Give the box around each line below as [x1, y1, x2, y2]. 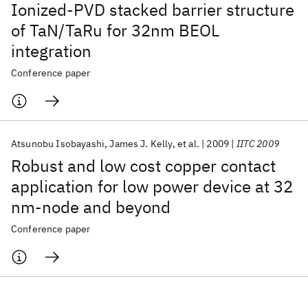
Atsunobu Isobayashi [11, 137, 105, 150]
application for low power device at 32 [11, 175, 293, 197]
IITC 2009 [236, 137, 279, 150]
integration [11, 40, 91, 62]
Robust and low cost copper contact [11, 155, 276, 177]
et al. [177, 137, 199, 150]
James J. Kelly [109, 137, 173, 150]
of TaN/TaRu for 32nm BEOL [11, 19, 219, 41]
